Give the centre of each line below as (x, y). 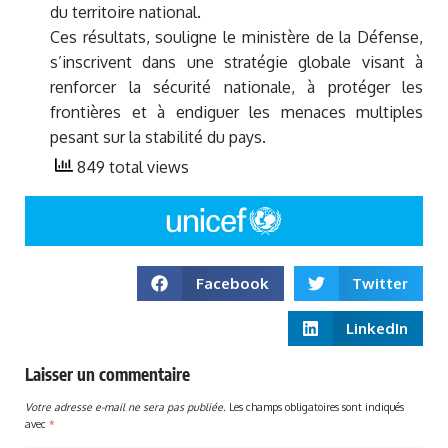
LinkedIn (377, 328)
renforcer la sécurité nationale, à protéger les (236, 87)
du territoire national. (125, 12)
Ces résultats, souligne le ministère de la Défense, (236, 37)
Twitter (380, 283)
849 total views (131, 167)
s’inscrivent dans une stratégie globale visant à (236, 62)
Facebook (232, 283)
